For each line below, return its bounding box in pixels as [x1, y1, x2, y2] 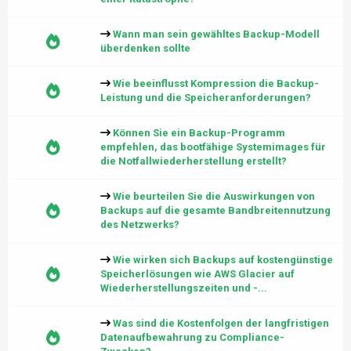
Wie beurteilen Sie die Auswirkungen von [113, 190, 315, 202]
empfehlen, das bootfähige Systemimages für [100, 141, 326, 153]
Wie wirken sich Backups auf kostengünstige [113, 254, 333, 266]
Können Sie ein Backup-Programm [113, 127, 285, 139]
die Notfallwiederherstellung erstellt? [100, 155, 287, 167]
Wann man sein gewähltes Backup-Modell [113, 28, 320, 40]
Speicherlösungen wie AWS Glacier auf [100, 268, 295, 280]
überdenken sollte [100, 42, 190, 54]
